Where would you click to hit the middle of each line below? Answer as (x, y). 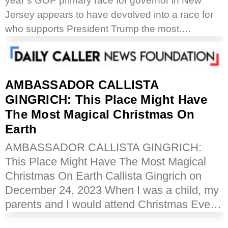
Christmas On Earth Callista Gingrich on (103, 176)
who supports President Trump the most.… (98, 29)
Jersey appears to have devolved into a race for (109, 15)
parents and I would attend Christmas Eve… (113, 205)
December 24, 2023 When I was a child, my (112, 190)
